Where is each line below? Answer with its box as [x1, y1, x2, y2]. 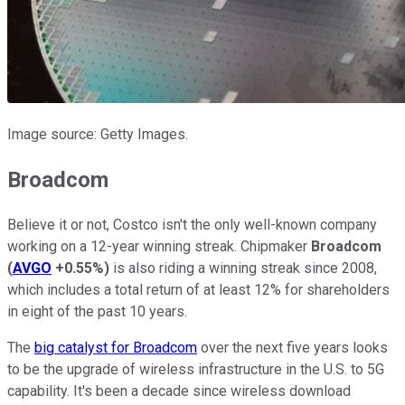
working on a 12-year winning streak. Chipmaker [7, 238, 311, 256]
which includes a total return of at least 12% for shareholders [7, 281, 390, 299]
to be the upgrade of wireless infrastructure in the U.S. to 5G [7, 361, 384, 379]
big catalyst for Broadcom [34, 339, 197, 357]
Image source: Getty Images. [7, 126, 188, 144]
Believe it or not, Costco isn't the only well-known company [7, 216, 377, 234]
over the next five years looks [197, 339, 388, 357]
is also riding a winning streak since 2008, [109, 259, 377, 278]
